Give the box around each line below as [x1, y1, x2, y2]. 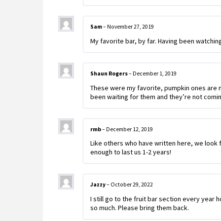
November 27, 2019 [107, 23, 154, 31]
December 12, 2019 [106, 125, 153, 133]
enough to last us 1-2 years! [90, 147, 171, 157]
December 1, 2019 [133, 70, 177, 77]
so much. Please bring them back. [90, 203, 189, 212]
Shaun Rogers [90, 70, 129, 77]
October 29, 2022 [110, 181, 153, 188]
